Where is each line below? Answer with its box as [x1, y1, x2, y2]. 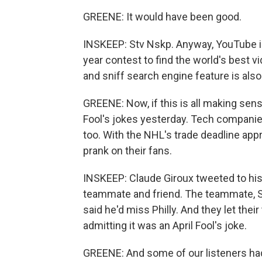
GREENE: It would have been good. [83, 11, 242, 23]
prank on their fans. [83, 144, 172, 157]
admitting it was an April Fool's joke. [83, 219, 247, 232]
